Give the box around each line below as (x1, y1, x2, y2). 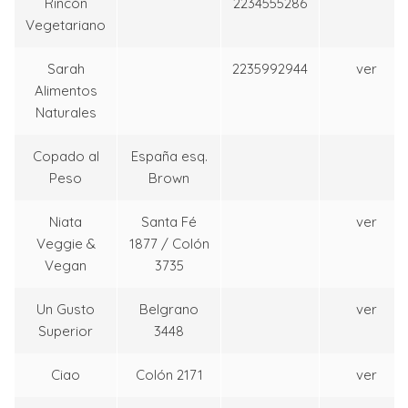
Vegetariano (25, 16, 106, 35)
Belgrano (139, 301, 199, 319)
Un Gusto (36, 301, 95, 319)
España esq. (130, 148, 208, 166)
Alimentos (34, 82, 97, 100)
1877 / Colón (128, 235, 209, 253)
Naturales (35, 104, 97, 122)
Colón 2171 (135, 366, 203, 384)
